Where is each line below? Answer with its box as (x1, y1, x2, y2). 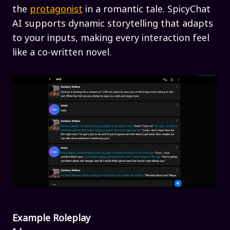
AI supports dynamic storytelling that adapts (12, 16, 213, 30)
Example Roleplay (12, 210, 90, 224)
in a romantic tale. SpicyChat (83, 2, 210, 15)
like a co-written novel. (12, 45, 111, 59)
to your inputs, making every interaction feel (12, 30, 209, 44)
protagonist (30, 2, 83, 15)
